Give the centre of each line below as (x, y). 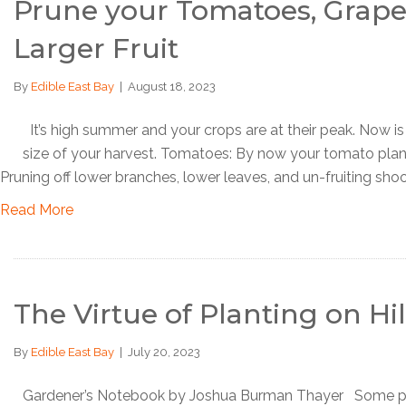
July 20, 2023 (164, 352)
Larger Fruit (96, 48)
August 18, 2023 (172, 86)
